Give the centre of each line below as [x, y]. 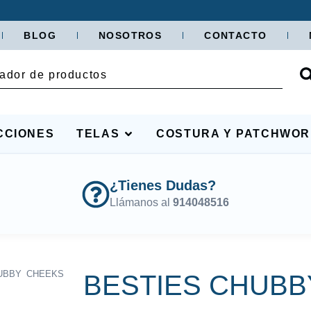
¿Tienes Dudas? [163, 186]
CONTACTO [236, 35]
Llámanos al [141, 203]
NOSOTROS [130, 35]
